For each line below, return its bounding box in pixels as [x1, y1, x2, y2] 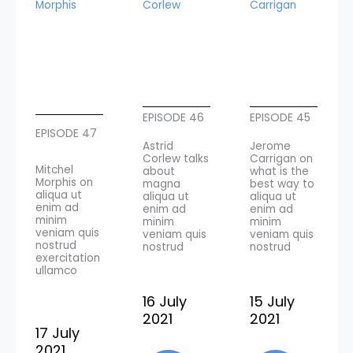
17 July [35, 322, 80, 343]
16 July [143, 291, 187, 311]
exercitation [35, 250, 100, 266]
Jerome [250, 138, 291, 154]
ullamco [35, 262, 77, 278]
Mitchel [35, 162, 73, 177]
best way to [250, 176, 314, 191]
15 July [250, 291, 295, 311]
